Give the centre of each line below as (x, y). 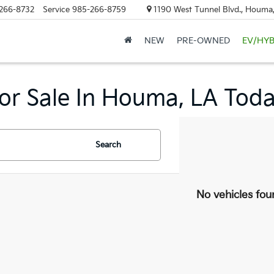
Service (56, 9)
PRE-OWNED (203, 41)
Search (108, 145)
